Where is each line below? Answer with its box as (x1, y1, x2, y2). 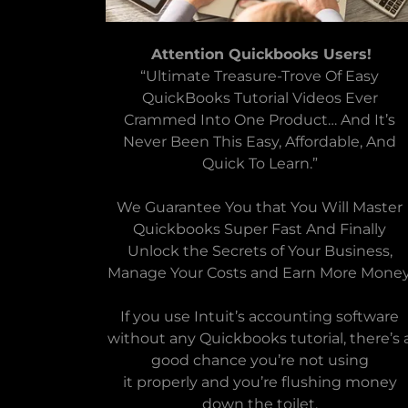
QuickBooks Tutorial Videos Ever (141, 89, 378, 107)
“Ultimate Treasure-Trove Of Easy (140, 67, 380, 86)
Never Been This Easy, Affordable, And (123, 133, 397, 151)
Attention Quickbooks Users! (151, 46, 372, 64)
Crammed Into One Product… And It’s (124, 111, 396, 129)
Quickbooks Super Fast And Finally (133, 220, 387, 239)
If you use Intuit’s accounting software (120, 308, 400, 326)
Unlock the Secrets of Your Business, (127, 242, 393, 260)
